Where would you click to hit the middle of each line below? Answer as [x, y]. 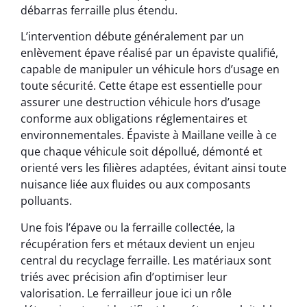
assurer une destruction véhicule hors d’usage [140, 102]
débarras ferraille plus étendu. [99, 10]
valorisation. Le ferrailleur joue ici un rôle [126, 293]
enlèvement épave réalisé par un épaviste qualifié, [149, 53]
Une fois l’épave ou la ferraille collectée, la [128, 227]
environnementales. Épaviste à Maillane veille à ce [149, 135]
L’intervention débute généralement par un [132, 37]
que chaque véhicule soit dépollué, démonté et [142, 152]
